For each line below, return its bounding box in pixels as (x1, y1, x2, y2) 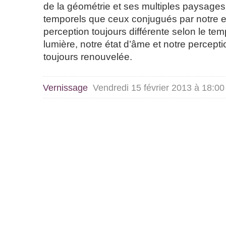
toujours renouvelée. (43, 51, 132, 62)
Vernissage (43, 83, 90, 93)
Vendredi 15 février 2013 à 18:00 (93, 83, 224, 93)
